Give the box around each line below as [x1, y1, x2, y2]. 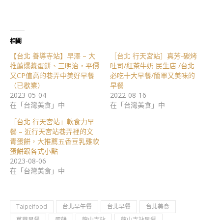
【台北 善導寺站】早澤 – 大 [10, 51, 95, 60]
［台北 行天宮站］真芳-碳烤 [110, 51, 197, 60]
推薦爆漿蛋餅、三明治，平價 [10, 60, 99, 70]
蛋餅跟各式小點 [10, 146, 58, 156]
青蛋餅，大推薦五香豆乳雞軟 [10, 136, 99, 146]
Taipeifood [16, 202, 47, 211]
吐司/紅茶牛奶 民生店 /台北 [110, 60, 194, 70]
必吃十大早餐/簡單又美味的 [110, 70, 195, 80]
